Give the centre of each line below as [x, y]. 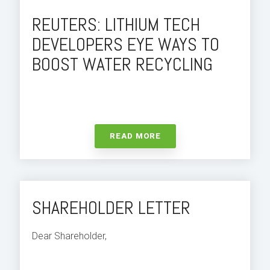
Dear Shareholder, [69, 236]
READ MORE [135, 136]
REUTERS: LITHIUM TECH [116, 25]
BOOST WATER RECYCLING [122, 65]
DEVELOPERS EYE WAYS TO [126, 45]
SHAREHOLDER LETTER [111, 208]
